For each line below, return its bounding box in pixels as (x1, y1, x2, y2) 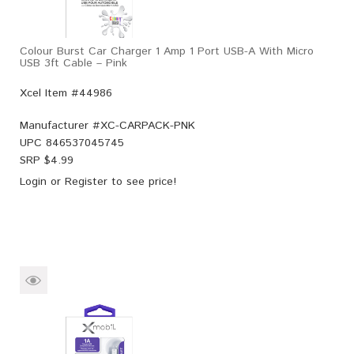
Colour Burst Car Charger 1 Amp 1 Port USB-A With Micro (20, 43, 314, 59)
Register (65, 173, 107, 190)
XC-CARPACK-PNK (100, 117, 195, 134)
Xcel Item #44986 (20, 85, 112, 101)
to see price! (107, 173, 176, 190)
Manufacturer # (20, 117, 100, 134)
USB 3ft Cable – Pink (20, 55, 127, 71)
